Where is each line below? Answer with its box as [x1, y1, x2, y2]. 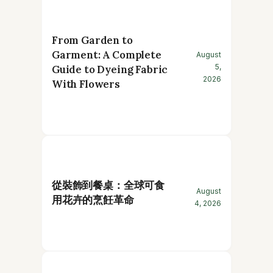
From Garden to [52, 33, 133, 47]
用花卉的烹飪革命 [52, 193, 134, 207]
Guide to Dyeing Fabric [52, 62, 168, 76]
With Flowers [52, 77, 120, 91]
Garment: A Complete [52, 48, 161, 62]
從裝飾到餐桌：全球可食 [52, 178, 165, 192]
